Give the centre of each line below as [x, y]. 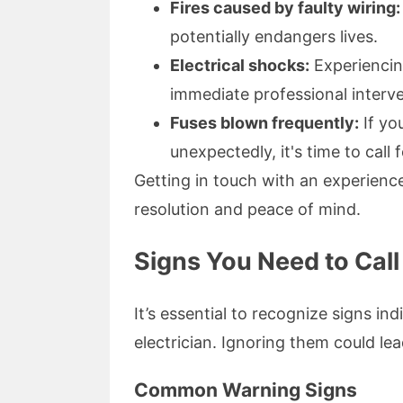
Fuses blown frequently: [264, 123]
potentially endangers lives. [274, 37]
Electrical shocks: [240, 66]
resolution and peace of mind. [247, 210]
